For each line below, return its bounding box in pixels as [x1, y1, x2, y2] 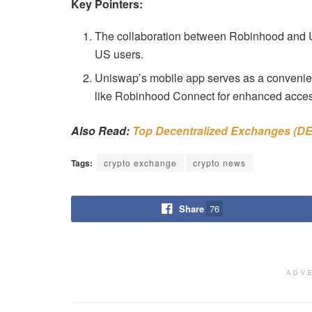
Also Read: [71, 122, 132, 139]
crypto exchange [104, 156, 177, 169]
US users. [95, 45, 144, 62]
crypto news [193, 156, 246, 169]
